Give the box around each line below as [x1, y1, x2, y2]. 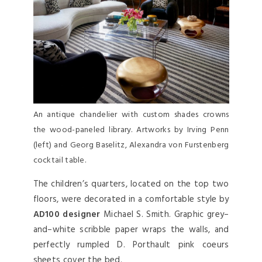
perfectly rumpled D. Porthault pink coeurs [33, 237, 229, 252]
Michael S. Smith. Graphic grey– [100, 207, 229, 222]
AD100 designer [33, 207, 101, 222]
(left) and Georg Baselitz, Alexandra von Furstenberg [33, 138, 229, 152]
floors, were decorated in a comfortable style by [33, 192, 229, 206]
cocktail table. [33, 153, 87, 167]
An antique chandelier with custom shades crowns [33, 108, 229, 122]
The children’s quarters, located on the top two [33, 177, 229, 191]
